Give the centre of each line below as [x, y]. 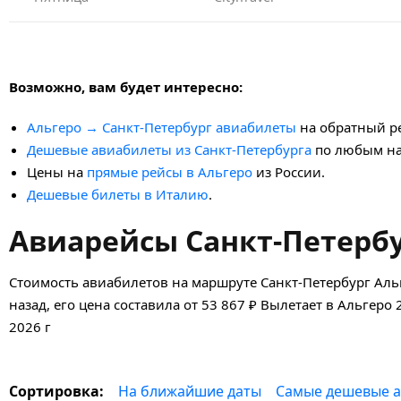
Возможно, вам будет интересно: [126, 86]
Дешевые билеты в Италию [118, 194]
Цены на [57, 171]
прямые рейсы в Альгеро [170, 171]
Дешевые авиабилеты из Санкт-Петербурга [169, 149]
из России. [289, 171]
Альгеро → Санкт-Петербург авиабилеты [162, 127]
